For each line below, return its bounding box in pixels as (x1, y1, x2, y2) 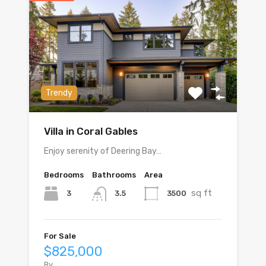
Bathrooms (92, 170, 136, 180)
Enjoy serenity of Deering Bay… (44, 146, 161, 157)
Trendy (46, 88, 72, 99)
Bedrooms (44, 170, 84, 180)
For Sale (44, 231, 76, 240)
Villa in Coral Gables (44, 125, 138, 138)
